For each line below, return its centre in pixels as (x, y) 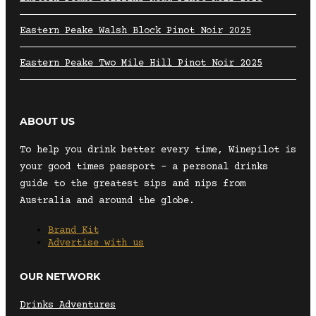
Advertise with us (96, 243)
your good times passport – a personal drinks (144, 167)
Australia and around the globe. (107, 201)
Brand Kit (73, 230)
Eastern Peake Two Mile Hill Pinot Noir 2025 (141, 63)
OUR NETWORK (60, 276)
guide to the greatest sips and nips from (133, 184)
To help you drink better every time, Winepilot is (158, 150)
